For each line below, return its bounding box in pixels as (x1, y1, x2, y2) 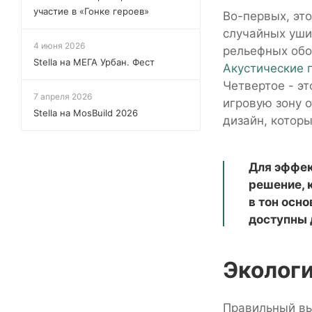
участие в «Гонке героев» (33, 6, 149, 17)
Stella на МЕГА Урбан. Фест (33, 56, 155, 68)
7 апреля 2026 (33, 91, 92, 102)
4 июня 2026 (33, 40, 85, 51)
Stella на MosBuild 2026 (33, 107, 138, 118)
